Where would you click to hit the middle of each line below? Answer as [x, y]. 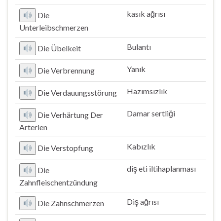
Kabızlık [141, 146]
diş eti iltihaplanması [161, 168]
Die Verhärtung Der [71, 115]
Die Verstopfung [66, 148]
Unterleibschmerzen [54, 27]
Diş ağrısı [143, 202]
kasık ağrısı [146, 14]
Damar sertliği [151, 113]
